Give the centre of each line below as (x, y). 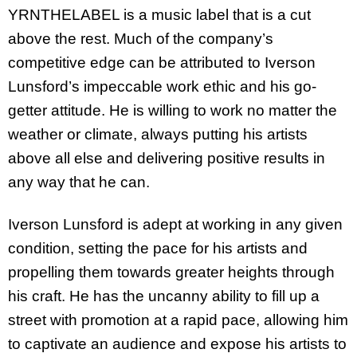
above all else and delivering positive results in (167, 158)
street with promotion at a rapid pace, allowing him (178, 320)
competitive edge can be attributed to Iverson (162, 62)
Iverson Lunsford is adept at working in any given (175, 224)
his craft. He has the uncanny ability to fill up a (164, 296)
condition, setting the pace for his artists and (158, 248)
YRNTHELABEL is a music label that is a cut (159, 14)
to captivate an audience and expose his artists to (177, 343)
